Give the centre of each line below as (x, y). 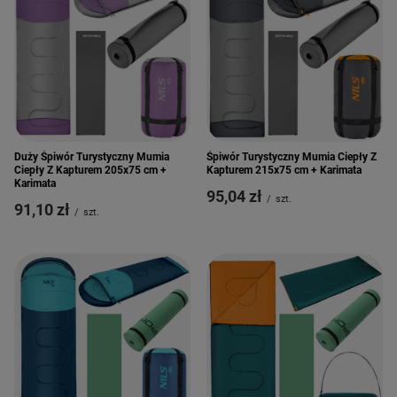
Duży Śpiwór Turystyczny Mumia (92, 157)
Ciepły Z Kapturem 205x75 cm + (90, 170)
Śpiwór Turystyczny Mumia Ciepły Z (292, 157)
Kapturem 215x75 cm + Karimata (284, 170)
